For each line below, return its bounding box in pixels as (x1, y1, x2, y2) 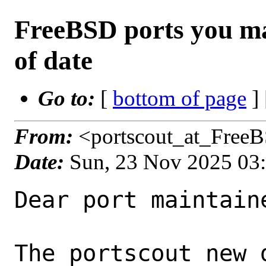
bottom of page (113, 86, 246, 110)
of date (14, 46, 93, 75)
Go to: (38, 86, 100, 110)
